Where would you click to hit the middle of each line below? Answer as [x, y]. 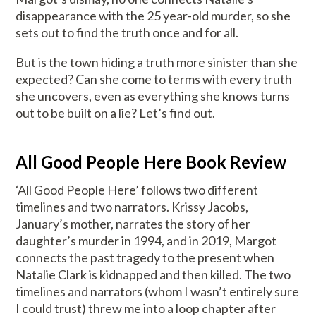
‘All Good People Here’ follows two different [137, 190]
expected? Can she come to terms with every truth [154, 79]
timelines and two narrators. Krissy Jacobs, [132, 207]
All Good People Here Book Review [151, 162]
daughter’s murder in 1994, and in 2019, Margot [146, 241]
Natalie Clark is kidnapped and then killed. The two [153, 275]
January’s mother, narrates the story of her [133, 224]
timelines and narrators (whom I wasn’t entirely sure [158, 292]
